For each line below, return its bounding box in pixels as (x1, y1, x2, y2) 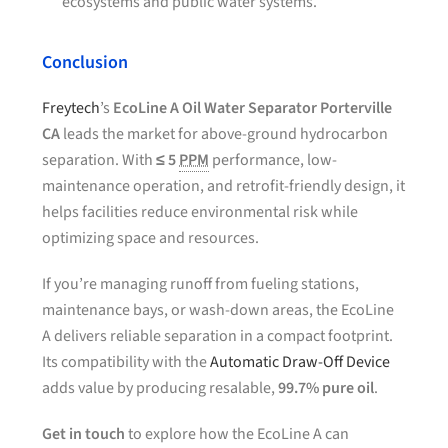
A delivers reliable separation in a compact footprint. (42, 325, 394, 347)
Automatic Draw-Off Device (210, 351, 391, 373)
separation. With (42, 149, 157, 171)
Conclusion (42, 50, 129, 75)
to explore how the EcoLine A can (125, 423, 350, 445)
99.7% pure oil (278, 377, 375, 399)
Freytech (42, 97, 101, 119)
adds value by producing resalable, (42, 377, 279, 399)
